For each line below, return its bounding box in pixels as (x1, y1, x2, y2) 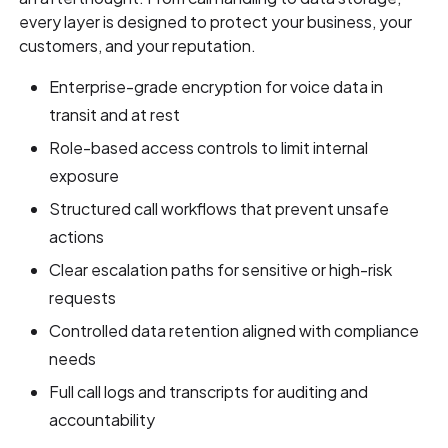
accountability (49, 409, 156, 431)
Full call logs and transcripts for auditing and (49, 381, 369, 403)
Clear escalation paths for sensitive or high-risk (49, 259, 393, 281)
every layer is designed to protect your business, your (19, 11, 413, 33)
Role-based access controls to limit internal (49, 137, 369, 159)
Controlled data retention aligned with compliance (49, 320, 420, 342)
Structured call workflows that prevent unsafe (49, 198, 390, 220)
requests (49, 287, 117, 309)
